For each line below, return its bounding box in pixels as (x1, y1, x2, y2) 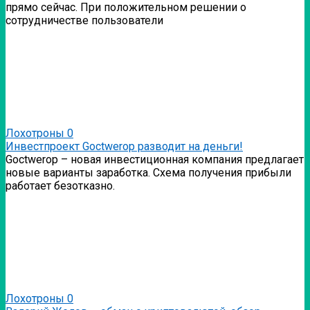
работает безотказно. (6, 179, 115, 192)
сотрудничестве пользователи (6, 13, 163, 27)
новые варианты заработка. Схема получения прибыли (6, 165, 291, 179)
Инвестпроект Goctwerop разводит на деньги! (6, 139, 243, 153)
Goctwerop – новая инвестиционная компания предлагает (6, 152, 304, 166)
